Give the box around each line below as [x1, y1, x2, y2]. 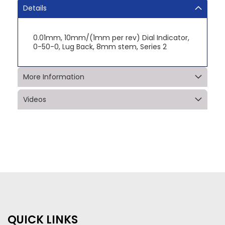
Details [23, 3, 47, 13]
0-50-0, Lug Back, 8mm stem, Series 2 [33, 41, 167, 52]
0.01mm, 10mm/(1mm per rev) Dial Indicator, [33, 32, 189, 43]
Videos [23, 94, 46, 104]
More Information [23, 71, 84, 82]
